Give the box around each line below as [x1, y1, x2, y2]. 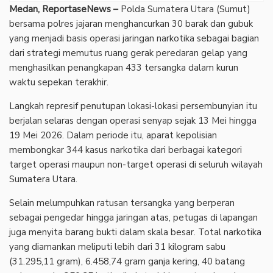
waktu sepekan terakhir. [9, 76, 108, 88]
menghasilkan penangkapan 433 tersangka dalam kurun [9, 61, 238, 74]
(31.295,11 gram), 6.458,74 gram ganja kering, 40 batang [9, 255, 245, 268]
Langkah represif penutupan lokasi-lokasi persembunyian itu [9, 99, 257, 112]
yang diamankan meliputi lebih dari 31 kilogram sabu [9, 240, 225, 253]
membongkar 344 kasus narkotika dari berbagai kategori [9, 143, 242, 156]
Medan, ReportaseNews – [9, 2, 121, 15]
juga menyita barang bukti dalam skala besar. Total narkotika [9, 225, 261, 238]
